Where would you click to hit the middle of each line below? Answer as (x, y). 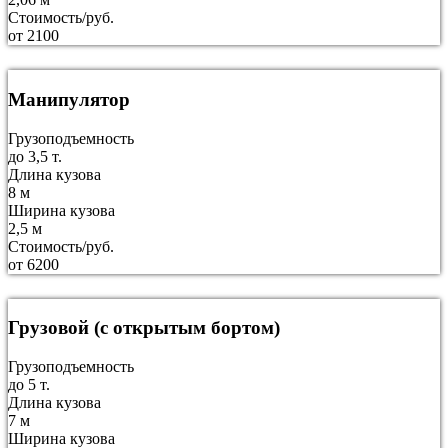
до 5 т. (29, 385)
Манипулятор (69, 99)
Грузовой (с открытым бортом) (144, 328)
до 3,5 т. (35, 156)
